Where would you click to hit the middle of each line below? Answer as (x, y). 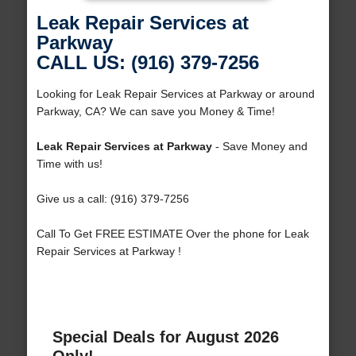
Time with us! (69, 164)
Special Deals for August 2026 (165, 337)
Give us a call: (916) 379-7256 (112, 199)
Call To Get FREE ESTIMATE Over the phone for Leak (172, 234)
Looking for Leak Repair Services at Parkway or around (175, 94)
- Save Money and (259, 147)
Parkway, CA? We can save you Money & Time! (155, 112)
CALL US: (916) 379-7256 (147, 63)
